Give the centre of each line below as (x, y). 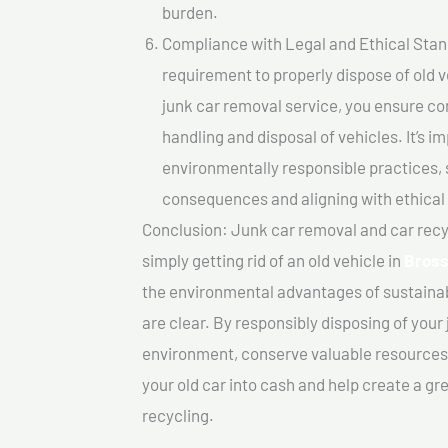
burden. (190, 12)
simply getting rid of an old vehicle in (273, 260)
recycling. (178, 415)
